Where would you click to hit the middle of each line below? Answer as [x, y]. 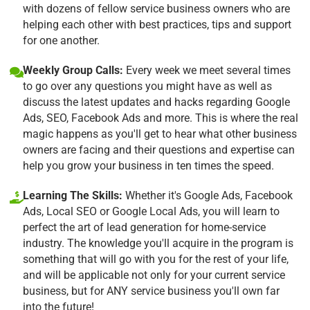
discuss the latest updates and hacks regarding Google [156, 102]
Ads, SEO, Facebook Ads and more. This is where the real [161, 118]
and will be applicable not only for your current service [154, 275]
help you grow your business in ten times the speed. [148, 165]
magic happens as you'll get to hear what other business [160, 134]
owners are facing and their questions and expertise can [159, 149]
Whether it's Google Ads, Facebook [208, 195]
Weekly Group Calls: [73, 70]
